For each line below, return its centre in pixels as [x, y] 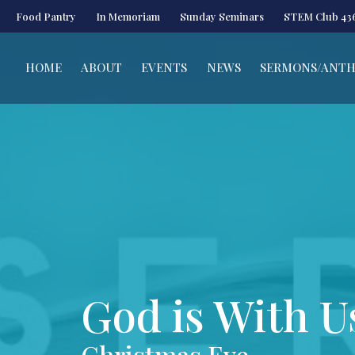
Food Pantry [46, 16]
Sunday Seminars [222, 16]
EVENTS [164, 68]
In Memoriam [128, 16]
